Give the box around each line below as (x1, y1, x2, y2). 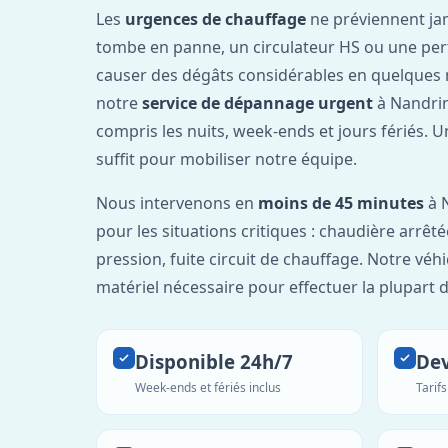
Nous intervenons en (96, 191, 258, 214)
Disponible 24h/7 (135, 348, 293, 374)
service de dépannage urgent (142, 91, 373, 114)
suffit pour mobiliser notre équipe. (96, 147, 357, 170)
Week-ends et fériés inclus (135, 378, 281, 396)
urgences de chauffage (125, 7, 306, 30)
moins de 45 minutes (258, 191, 424, 214)
